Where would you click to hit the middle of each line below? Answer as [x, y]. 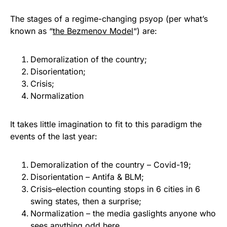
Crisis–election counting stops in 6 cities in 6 [115, 189]
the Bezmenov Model [93, 31]
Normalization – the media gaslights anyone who [123, 213]
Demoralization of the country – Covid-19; [111, 165]
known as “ [31, 31]
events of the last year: [54, 136]
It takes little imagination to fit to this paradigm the [106, 124]
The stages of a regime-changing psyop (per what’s [109, 19]
